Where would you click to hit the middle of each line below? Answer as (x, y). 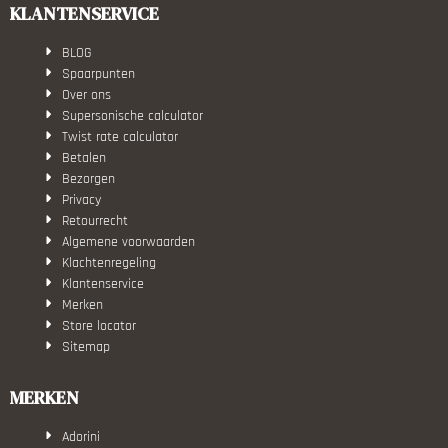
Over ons (87, 94)
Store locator (99, 325)
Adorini (81, 436)
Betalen (84, 157)
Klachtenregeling (109, 262)
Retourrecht (95, 220)
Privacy (82, 199)
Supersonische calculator (133, 115)
